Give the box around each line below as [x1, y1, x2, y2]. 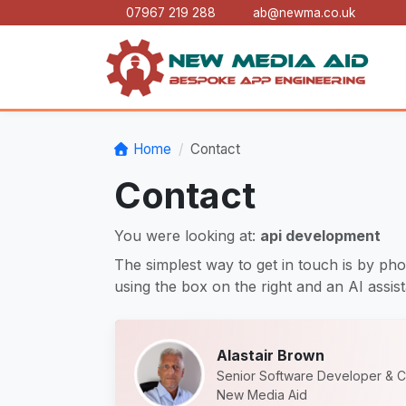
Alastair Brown [217, 345, 324, 364]
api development [260, 226, 381, 245]
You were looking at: [114, 226, 260, 245]
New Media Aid [217, 386, 307, 402]
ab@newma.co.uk [253, 5, 355, 20]
